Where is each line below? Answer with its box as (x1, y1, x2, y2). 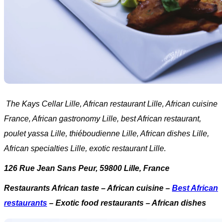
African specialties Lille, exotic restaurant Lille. (4, 144, 166, 153)
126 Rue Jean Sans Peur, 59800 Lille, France (4, 164, 169, 172)
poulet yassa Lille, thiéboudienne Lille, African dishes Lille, (4, 129, 209, 138)
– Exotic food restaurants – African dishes (47, 199, 206, 207)
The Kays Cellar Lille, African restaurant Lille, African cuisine (4, 100, 218, 108)
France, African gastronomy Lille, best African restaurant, (4, 114, 201, 123)
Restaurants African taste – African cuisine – (4, 184, 172, 192)
